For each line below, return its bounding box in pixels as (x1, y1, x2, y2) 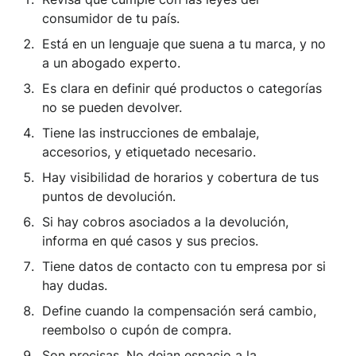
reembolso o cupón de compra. (42, 322, 231, 339)
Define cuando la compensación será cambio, (42, 303, 316, 319)
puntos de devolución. (42, 188, 176, 205)
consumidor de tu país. (42, 10, 180, 27)
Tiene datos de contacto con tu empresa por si (42, 258, 326, 275)
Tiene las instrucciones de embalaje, (42, 125, 259, 141)
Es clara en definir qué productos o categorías (42, 80, 322, 97)
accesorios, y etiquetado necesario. (42, 144, 256, 161)
